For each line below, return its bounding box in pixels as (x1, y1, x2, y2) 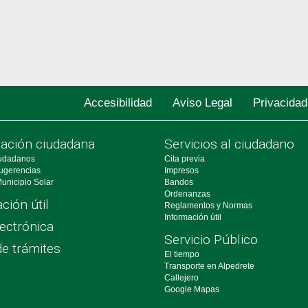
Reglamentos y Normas (164, 201, 252, 210)
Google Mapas (164, 285, 219, 294)
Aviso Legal (173, 96, 232, 109)
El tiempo (164, 250, 199, 259)
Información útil (164, 212, 221, 222)
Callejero (164, 273, 199, 283)
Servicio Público (164, 232, 258, 247)
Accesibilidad (84, 96, 152, 109)
